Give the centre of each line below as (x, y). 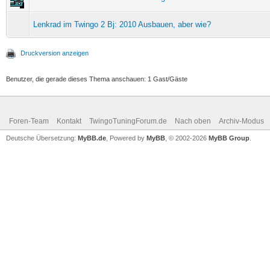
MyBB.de (92, 138)
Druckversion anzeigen (55, 53)
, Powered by (126, 138)
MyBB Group (229, 138)
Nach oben (193, 121)
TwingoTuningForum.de (128, 121)
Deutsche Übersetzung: (42, 138)
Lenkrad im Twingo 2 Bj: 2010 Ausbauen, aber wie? (122, 24)
